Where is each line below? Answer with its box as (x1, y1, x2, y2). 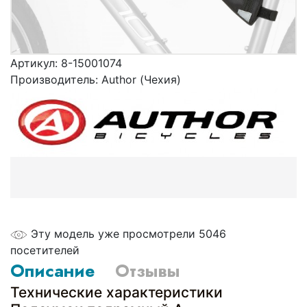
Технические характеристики (10, 284, 223, 301)
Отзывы (115, 258, 180, 283)
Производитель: (10, 73, 101, 86)
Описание (10, 258, 95, 283)
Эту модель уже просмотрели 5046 (31, 227, 226, 241)
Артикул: (10, 56, 61, 70)
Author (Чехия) (101, 73, 181, 86)
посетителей (10, 243, 79, 257)
